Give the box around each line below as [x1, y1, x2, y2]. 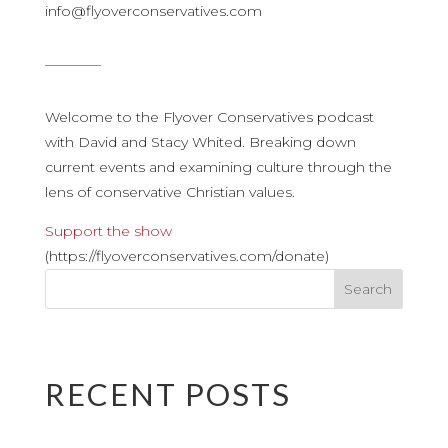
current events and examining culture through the [44, 158, 392, 176]
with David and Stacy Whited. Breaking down [44, 133, 356, 151]
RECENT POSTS [44, 375, 291, 413]
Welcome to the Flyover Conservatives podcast [44, 108, 374, 126]
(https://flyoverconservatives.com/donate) [44, 247, 329, 265]
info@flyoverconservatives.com [44, 2, 262, 20]
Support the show [44, 222, 172, 240]
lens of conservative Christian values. [44, 183, 299, 201]
